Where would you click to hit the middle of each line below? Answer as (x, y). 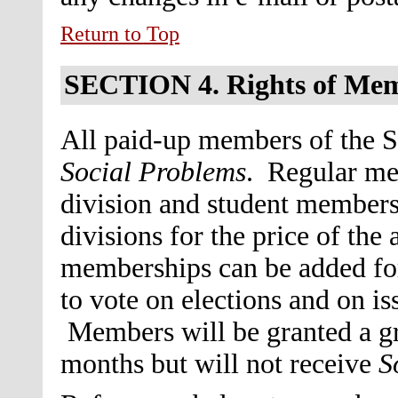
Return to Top (120, 34)
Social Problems (153, 171)
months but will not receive (219, 363)
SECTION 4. (145, 84)
